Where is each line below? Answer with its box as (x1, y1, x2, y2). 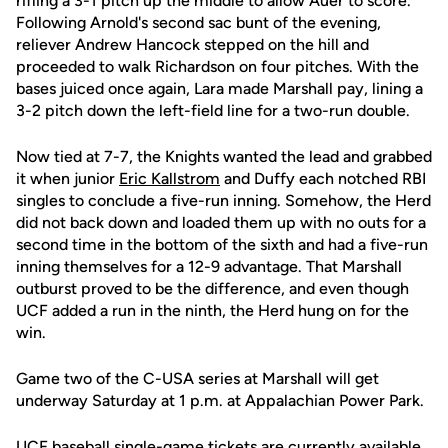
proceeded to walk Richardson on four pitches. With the (16, 57, 419, 76)
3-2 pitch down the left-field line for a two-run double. (16, 101, 410, 120)
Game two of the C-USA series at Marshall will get (16, 369, 379, 388)
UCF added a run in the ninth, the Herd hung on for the (16, 301, 409, 320)
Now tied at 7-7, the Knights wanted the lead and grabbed (16, 147, 432, 166)
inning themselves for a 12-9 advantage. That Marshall (16, 257, 402, 276)
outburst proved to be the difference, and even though (16, 279, 409, 298)
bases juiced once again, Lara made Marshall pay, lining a (16, 79, 423, 98)
